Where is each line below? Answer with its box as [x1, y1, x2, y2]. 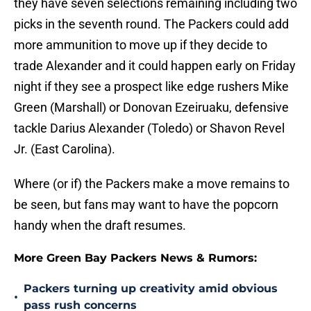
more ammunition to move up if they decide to [14, 37, 267, 53]
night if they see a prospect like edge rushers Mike [14, 79, 289, 94]
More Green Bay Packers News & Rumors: [14, 251, 257, 265]
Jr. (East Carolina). [14, 142, 115, 157]
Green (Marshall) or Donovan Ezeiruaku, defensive [14, 100, 289, 115]
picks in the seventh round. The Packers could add [14, 17, 289, 32]
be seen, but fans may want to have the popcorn [14, 197, 278, 212]
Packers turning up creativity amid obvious [24, 282, 278, 296]
